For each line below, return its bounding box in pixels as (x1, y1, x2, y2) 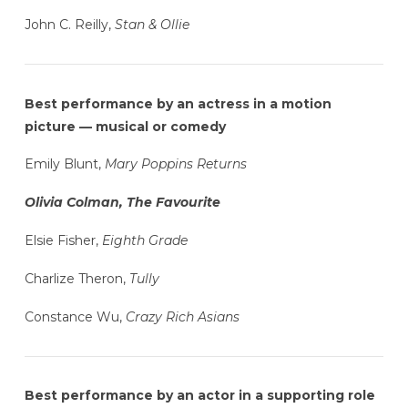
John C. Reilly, (24, 16, 115, 34)
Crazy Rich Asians (125, 308, 240, 325)
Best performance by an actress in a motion (24, 95, 331, 112)
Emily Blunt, (24, 156, 105, 173)
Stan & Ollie (114, 16, 189, 34)
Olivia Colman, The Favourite (24, 194, 220, 211)
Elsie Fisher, (24, 231, 102, 249)
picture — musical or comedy (24, 117, 226, 135)
